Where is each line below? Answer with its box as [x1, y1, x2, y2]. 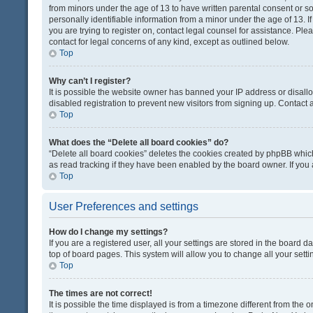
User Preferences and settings [49, 201, 198, 213]
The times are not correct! [49, 289, 152, 299]
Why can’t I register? [49, 76, 131, 87]
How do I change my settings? [49, 227, 168, 238]
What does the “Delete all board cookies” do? [49, 138, 228, 148]
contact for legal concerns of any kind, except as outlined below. [49, 37, 289, 48]
